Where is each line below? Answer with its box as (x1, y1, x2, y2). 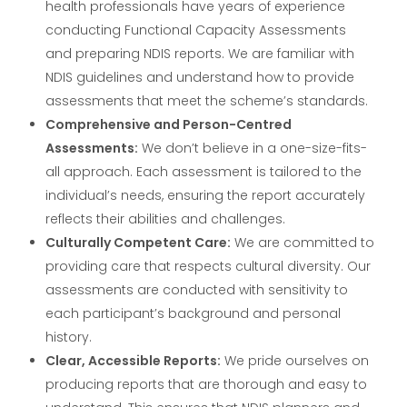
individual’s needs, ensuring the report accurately (45, 186, 366, 205)
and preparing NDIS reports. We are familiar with (45, 45, 355, 64)
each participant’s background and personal (45, 304, 342, 323)
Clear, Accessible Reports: (45, 352, 222, 371)
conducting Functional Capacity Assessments (45, 21, 347, 40)
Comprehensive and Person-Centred (45, 115, 293, 134)
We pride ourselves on (221, 352, 370, 371)
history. (45, 328, 93, 347)
